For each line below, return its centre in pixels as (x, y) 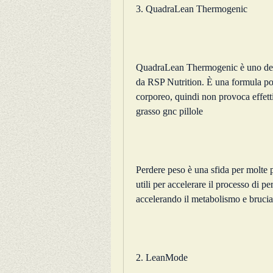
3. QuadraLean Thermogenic (192, 9)
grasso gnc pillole (169, 112)
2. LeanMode (162, 258)
